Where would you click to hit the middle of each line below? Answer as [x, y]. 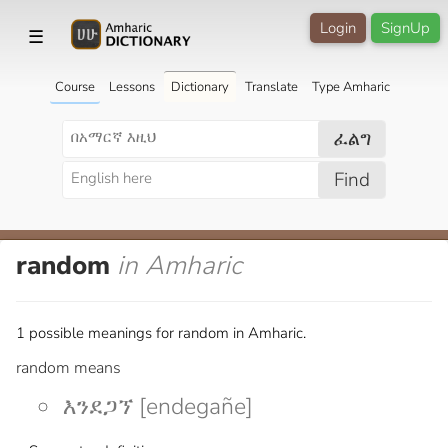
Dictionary [199, 86]
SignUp [405, 28]
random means [68, 367]
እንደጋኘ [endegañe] [158, 406]
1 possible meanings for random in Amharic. [161, 332]
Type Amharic [350, 86]
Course [74, 86]
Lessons [131, 86]
